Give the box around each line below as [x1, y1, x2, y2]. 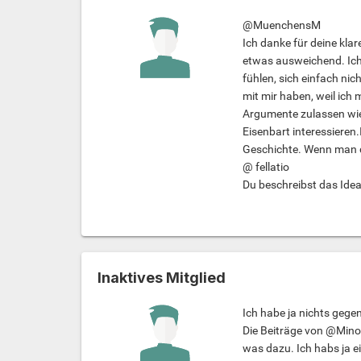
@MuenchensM [242, 19, 321, 32]
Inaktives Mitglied [98, 269, 226, 287]
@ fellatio [242, 160, 289, 174]
